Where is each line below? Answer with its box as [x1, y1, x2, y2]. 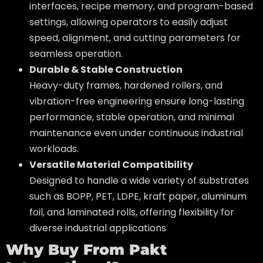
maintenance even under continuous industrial [29, 126, 243, 140]
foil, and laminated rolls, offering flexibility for [29, 205, 234, 220]
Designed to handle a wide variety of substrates [29, 174, 249, 188]
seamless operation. [29, 47, 123, 61]
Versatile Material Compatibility [29, 158, 193, 172]
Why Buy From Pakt [6, 241, 167, 259]
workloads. [29, 142, 79, 156]
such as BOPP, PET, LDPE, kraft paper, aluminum [29, 190, 247, 204]
